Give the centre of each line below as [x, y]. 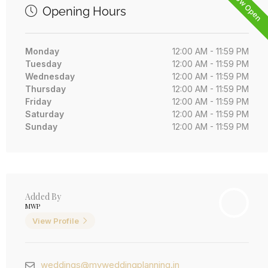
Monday [42, 51]
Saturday [45, 114]
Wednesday [50, 77]
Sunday [41, 127]
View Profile [56, 221]
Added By [43, 197]
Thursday [45, 89]
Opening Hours [83, 12]
